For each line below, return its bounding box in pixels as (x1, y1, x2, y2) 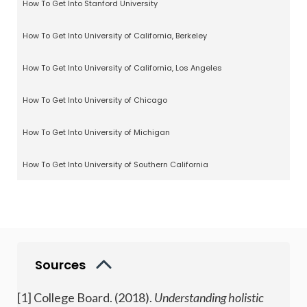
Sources (35, 256, 88, 274)
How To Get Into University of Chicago (23, 95, 167, 106)
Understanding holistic (154, 290, 264, 306)
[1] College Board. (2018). (17, 290, 154, 306)
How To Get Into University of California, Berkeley (23, 30, 207, 42)
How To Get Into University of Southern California (23, 159, 208, 171)
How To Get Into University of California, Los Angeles (23, 62, 222, 74)
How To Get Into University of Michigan (23, 127, 170, 138)
